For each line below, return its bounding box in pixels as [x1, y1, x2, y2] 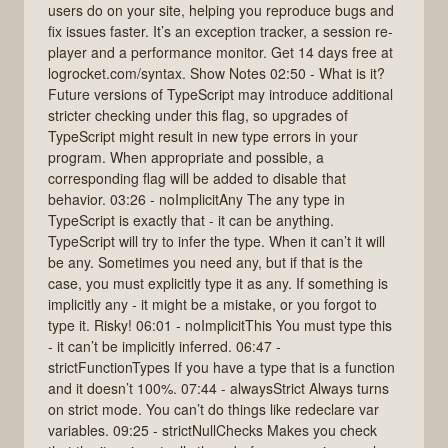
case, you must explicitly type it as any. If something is [48, 272, 388, 293]
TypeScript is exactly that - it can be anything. [48, 209, 334, 230]
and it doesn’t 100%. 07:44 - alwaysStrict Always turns [48, 377, 389, 398]
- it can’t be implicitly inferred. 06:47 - [48, 335, 281, 356]
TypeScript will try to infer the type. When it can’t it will [48, 230, 385, 251]
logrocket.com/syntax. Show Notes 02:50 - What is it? [48, 62, 385, 83]
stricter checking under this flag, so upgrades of [48, 104, 348, 125]
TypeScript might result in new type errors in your [48, 125, 358, 146]
